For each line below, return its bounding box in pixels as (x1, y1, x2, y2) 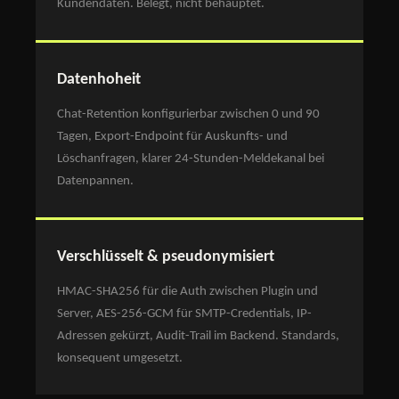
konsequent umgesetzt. (57, 351, 183, 365)
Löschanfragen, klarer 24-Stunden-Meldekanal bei (57, 151, 324, 166)
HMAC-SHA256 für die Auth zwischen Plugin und (57, 284, 318, 298)
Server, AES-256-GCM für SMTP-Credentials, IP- (57, 306, 312, 321)
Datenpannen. (57, 174, 134, 188)
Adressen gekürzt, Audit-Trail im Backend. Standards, (57, 329, 339, 343)
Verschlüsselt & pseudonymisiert (57, 248, 274, 265)
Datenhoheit (57, 71, 141, 87)
